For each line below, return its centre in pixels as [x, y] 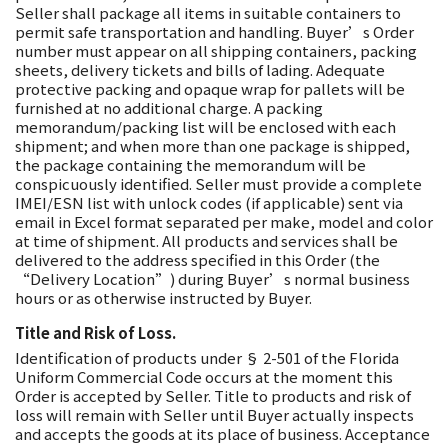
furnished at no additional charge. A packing [169, 107]
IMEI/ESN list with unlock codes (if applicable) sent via [209, 202]
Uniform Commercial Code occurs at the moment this [204, 376]
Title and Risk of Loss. [95, 332]
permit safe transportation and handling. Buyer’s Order [214, 31]
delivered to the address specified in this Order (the [197, 259]
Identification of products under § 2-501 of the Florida [207, 357]
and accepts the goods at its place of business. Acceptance [222, 433]
